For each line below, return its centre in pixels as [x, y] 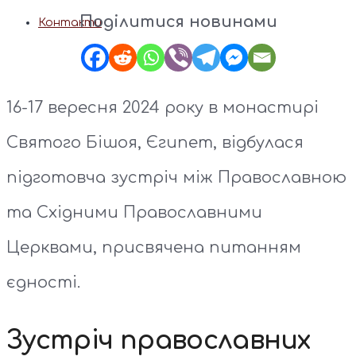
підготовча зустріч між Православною [176, 177]
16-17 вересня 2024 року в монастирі [163, 107]
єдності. [43, 282]
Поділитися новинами [178, 21]
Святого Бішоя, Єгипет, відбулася [155, 142]
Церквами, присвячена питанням [154, 247]
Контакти [70, 23]
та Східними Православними [134, 212]
